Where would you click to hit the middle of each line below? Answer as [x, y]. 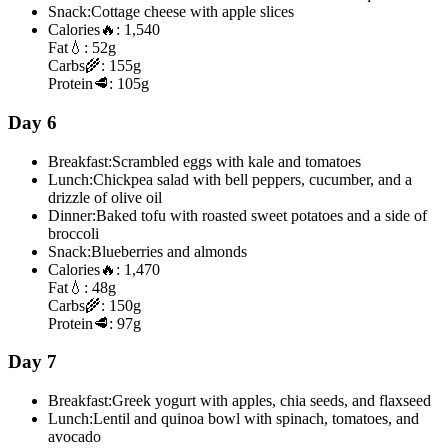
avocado [74, 436]
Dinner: [72, 215]
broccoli [73, 233]
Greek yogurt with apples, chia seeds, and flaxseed [271, 400]
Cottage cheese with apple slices [192, 12]
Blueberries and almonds [169, 251]
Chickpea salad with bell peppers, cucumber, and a [252, 179]
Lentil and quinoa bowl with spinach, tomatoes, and [256, 418]
